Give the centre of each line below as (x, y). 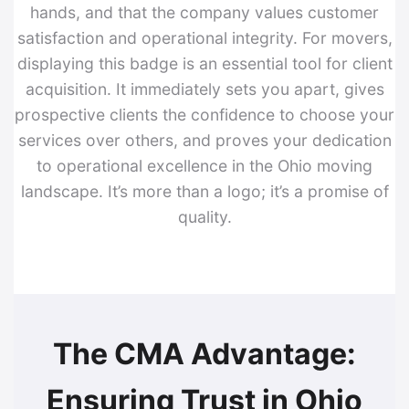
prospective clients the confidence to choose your (204, 114)
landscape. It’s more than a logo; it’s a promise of (204, 191)
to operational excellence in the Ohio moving (204, 165)
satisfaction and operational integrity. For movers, (204, 37)
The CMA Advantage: (204, 353)
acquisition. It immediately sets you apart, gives (204, 89)
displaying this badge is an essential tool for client (204, 63)
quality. (204, 216)
